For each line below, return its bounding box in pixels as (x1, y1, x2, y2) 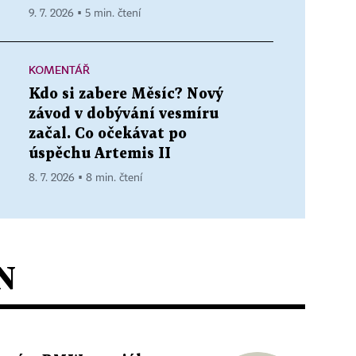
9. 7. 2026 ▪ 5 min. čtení (29, 7, 141, 19)
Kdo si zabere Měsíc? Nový (29, 87, 223, 101)
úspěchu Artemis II (29, 146, 171, 161)
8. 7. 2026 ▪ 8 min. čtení (29, 172, 142, 184)
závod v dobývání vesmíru (29, 106, 219, 121)
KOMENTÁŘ (29, 62, 90, 76)
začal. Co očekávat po (29, 126, 187, 141)
